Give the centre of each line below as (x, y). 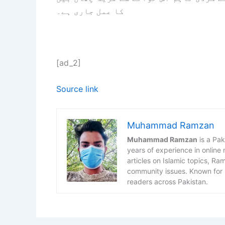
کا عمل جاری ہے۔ (90, 11)
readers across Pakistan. (167, 181)
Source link (77, 89)
